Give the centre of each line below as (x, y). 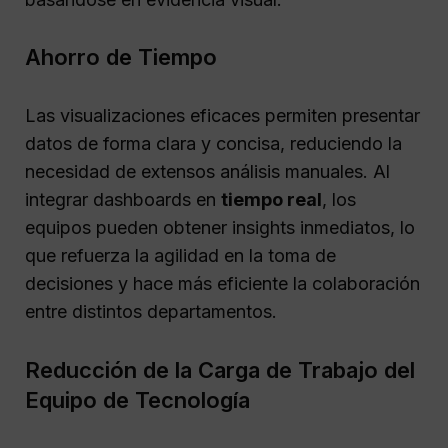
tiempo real (271, 200)
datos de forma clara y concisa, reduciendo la (213, 144)
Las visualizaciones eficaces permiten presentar (222, 116)
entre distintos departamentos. (151, 312)
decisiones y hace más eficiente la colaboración (222, 284)
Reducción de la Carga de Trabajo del (220, 370)
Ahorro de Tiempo (121, 57)
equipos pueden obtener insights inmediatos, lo (220, 228)
